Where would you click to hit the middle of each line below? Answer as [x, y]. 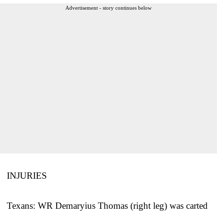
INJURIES [27, 175]
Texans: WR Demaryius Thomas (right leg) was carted [107, 205]
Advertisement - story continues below [108, 8]
